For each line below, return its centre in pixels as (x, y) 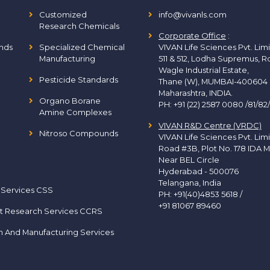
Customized (63, 14)
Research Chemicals (79, 26)
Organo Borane (70, 101)
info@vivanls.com (193, 14)
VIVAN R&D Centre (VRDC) (210, 125)
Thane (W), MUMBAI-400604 (213, 81)
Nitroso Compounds (78, 133)
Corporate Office (192, 36)
